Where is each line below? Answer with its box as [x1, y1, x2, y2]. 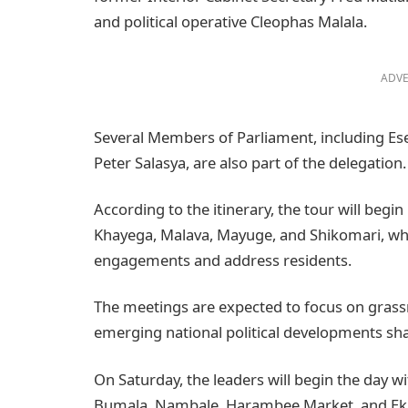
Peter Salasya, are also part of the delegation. [94, 151, 406, 173]
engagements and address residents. [94, 250, 352, 271]
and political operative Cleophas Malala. [94, 11, 367, 33]
